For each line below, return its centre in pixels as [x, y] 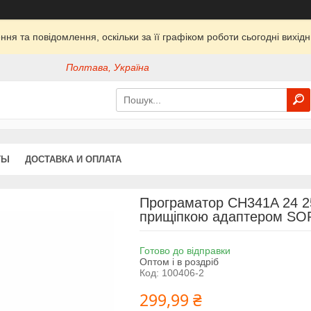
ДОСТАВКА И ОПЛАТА [73, 159]
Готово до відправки [185, 250]
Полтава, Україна [108, 68]
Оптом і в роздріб [179, 261]
